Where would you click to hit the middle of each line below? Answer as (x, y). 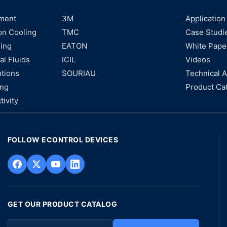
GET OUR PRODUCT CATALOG (62, 204)
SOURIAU (79, 73)
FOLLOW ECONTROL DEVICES (63, 140)
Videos (198, 60)
